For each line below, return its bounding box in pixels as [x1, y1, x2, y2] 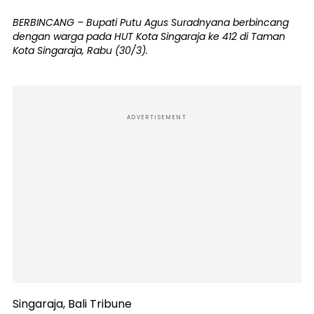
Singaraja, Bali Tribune [13, 296, 132, 313]
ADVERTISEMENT [127, 114, 187, 122]
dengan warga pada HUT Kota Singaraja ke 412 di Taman [13, 29, 285, 44]
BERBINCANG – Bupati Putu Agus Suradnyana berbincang [13, 15, 289, 30]
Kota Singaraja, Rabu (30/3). [13, 43, 148, 58]
